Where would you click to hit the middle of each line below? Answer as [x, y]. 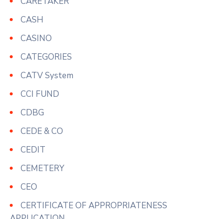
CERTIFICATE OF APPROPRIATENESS [94, 205]
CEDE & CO [42, 131]
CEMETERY [42, 168]
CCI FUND [40, 94]
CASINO [36, 38]
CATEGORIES [46, 57]
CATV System [47, 75]
